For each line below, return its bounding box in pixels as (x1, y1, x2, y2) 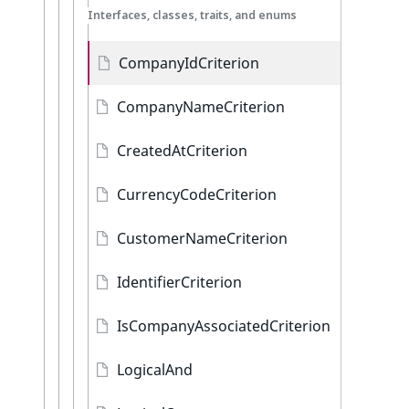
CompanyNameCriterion (117, 97, 285, 117)
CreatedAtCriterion (117, 141, 247, 161)
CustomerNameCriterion (117, 228, 288, 248)
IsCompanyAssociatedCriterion (117, 316, 330, 336)
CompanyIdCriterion (119, 53, 259, 73)
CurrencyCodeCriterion (117, 184, 277, 204)
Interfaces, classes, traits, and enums (88, 7, 297, 23)
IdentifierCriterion (117, 272, 242, 292)
